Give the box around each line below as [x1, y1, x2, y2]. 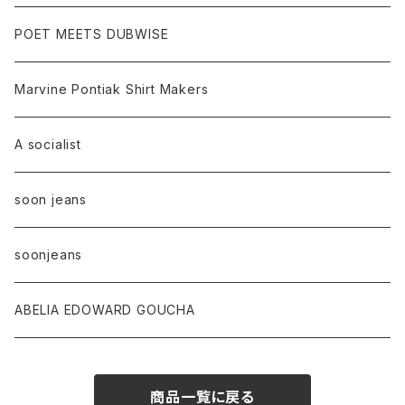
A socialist [14, 137, 81, 152]
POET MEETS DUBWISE [14, 26, 169, 42]
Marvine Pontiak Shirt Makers [14, 81, 209, 97]
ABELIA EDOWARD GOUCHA [14, 302, 195, 317]
